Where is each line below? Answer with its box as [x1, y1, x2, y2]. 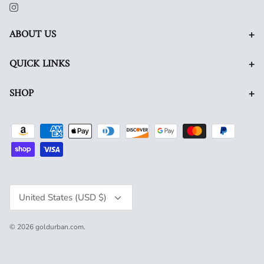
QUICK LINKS [9, 55, 70, 73]
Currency [9, 183, 37, 193]
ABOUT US [9, 25, 56, 44]
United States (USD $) [19, 191, 107, 203]
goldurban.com [35, 222, 84, 232]
